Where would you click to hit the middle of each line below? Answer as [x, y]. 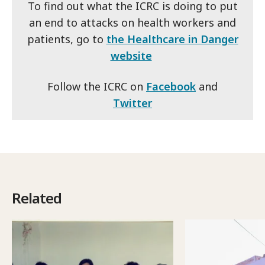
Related [37, 198]
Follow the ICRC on [97, 86]
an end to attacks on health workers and [132, 22]
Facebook [171, 86]
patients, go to [67, 39]
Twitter [132, 103]
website [131, 56]
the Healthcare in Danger [172, 39]
